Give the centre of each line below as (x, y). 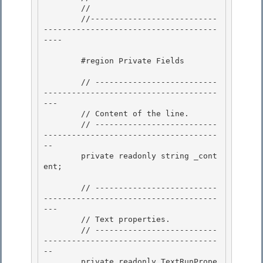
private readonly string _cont (62, 156)
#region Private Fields (62, 61)
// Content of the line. (62, 114)
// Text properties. (62, 220)
